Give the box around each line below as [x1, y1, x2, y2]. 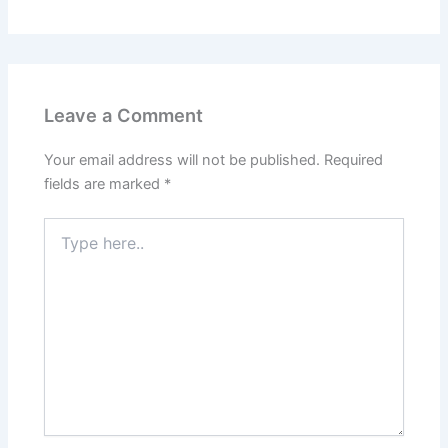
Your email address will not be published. [44, 151, 321, 170]
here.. [43, 238, 81, 256]
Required [324, 151, 384, 170]
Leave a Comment [44, 103, 204, 126]
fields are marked [44, 175, 165, 194]
